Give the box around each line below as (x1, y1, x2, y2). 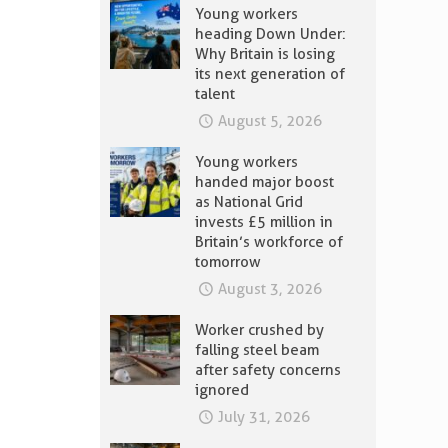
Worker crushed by (195, 321, 324, 339)
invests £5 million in (195, 213, 333, 231)
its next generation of (195, 65, 345, 83)
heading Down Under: (195, 25, 346, 43)
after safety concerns (195, 361, 341, 379)
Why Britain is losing (195, 45, 335, 63)
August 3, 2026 (218, 280, 322, 298)
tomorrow (195, 253, 261, 271)
